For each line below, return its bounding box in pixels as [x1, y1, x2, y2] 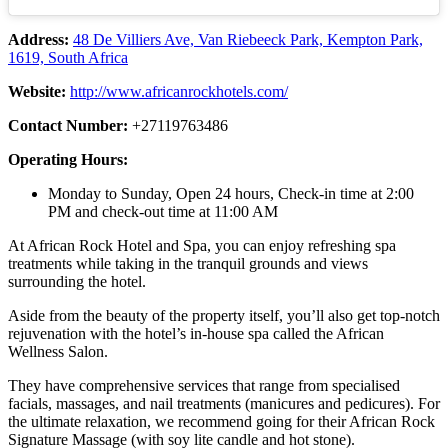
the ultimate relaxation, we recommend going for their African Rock [8, 413, 435, 431]
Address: [8, 31, 73, 49]
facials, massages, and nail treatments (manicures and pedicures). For [8, 395, 440, 413]
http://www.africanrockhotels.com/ [70, 83, 288, 101]
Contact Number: [8, 117, 132, 135]
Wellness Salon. [8, 343, 108, 361]
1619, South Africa [8, 49, 128, 67]
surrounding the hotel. [8, 273, 150, 291]
